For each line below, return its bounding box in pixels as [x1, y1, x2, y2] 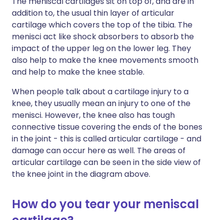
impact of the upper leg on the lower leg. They [12, 43, 191, 54]
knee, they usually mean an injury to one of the [12, 98, 191, 109]
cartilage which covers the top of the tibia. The [12, 19, 192, 30]
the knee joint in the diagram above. [12, 168, 150, 180]
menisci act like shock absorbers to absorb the [12, 31, 194, 42]
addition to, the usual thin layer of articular [12, 7, 174, 19]
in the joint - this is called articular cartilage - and [12, 133, 201, 144]
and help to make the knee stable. [12, 66, 144, 78]
